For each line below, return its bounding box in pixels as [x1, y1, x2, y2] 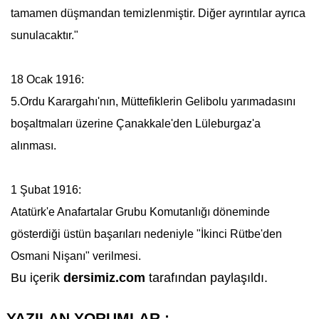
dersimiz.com [63, 271, 149, 285]
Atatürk [10, 206, 46, 218]
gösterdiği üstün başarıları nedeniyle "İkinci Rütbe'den [10, 228, 282, 240]
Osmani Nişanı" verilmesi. [10, 250, 141, 262]
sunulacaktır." [10, 29, 78, 41]
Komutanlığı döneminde [146, 206, 270, 218]
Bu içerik [10, 271, 63, 285]
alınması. [10, 140, 56, 152]
